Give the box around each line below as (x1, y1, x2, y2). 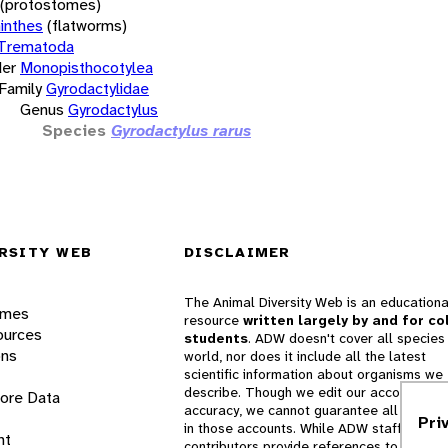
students (184, 329, 248, 347)
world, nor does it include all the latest (184, 347, 426, 365)
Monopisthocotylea (20, 56, 153, 78)
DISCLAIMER (184, 243, 291, 261)
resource (184, 311, 243, 329)
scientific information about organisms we (184, 365, 443, 383)
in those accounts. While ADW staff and (184, 419, 429, 437)
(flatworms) (47, 14, 127, 36)
